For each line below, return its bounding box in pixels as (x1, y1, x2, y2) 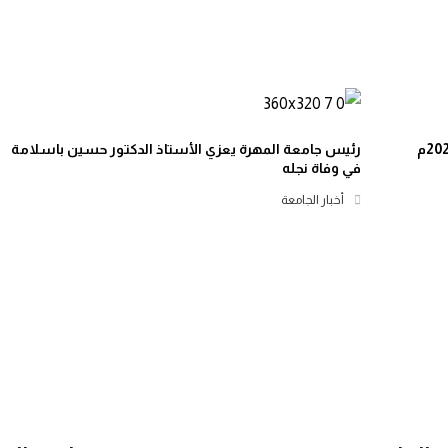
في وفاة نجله (282, 160, 362, 176)
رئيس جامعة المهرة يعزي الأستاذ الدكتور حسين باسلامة (11, 141, 362, 157)
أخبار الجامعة (281, 193, 345, 207)
